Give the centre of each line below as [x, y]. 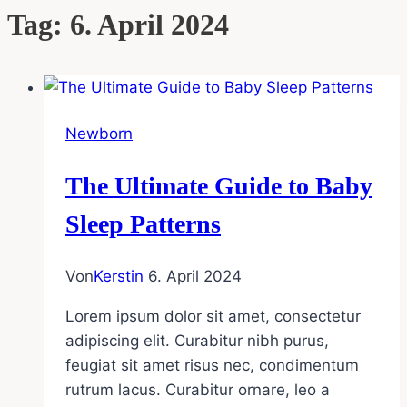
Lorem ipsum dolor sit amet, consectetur [213, 317]
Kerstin [119, 277]
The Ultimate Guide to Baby [219, 185]
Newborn [99, 133]
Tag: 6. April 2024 [118, 24]
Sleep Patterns [143, 223]
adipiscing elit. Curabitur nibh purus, [197, 341]
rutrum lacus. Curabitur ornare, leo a [198, 390]
